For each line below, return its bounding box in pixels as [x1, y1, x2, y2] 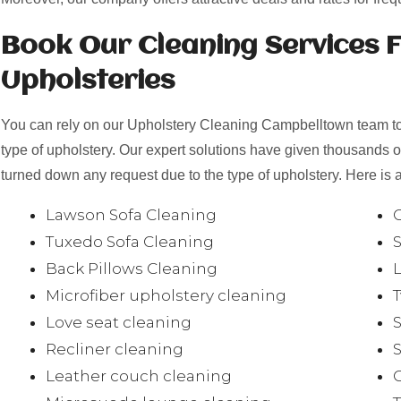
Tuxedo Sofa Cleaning [46, 233, 228, 251]
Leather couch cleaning [46, 367, 232, 385]
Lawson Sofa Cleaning [46, 206, 227, 224]
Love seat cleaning [46, 313, 192, 331]
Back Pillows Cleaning [46, 260, 232, 277]
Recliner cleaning [46, 340, 183, 358]
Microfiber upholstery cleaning [46, 286, 286, 304]
